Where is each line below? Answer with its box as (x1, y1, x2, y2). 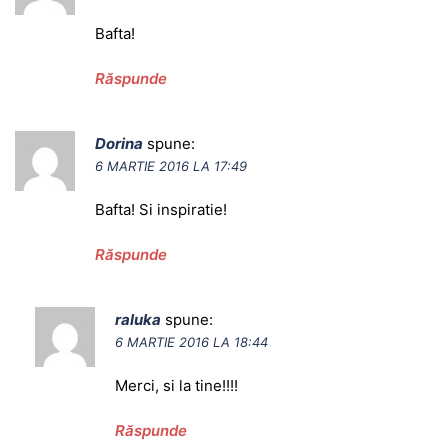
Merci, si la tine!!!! (115, 376, 238, 396)
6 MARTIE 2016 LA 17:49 (95, 158, 247, 175)
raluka (115, 310, 161, 330)
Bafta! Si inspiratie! (95, 200, 227, 220)
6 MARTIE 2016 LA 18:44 (115, 334, 268, 351)
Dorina (95, 134, 143, 154)
